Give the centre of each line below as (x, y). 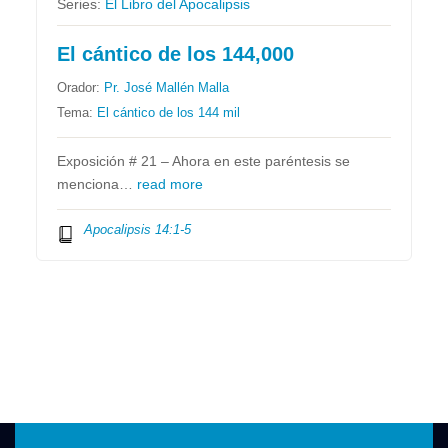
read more (170, 185)
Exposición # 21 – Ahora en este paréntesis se (204, 162)
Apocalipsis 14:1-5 (137, 230)
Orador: (81, 88)
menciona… (97, 185)
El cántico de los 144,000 (176, 54)
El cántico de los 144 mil (169, 113)
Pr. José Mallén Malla (167, 88)
